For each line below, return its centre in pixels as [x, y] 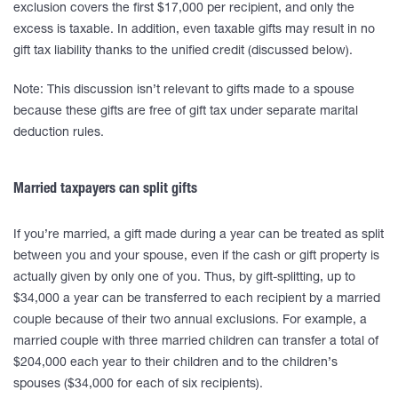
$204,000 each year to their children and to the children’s [175, 363]
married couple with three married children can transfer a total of [196, 342]
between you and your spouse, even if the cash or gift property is [196, 257]
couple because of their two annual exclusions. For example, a [190, 321]
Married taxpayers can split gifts [107, 190]
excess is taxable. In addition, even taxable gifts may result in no [194, 30]
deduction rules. [59, 133]
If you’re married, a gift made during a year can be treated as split [199, 235]
